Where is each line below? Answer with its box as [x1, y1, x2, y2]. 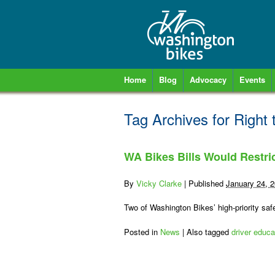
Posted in [124, 226, 160, 238]
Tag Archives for [124, 108, 234, 130]
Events [239, 74, 265, 85]
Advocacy [190, 74, 227, 85]
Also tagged [187, 226, 231, 238]
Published [188, 177, 226, 189]
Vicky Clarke [136, 177, 182, 189]
